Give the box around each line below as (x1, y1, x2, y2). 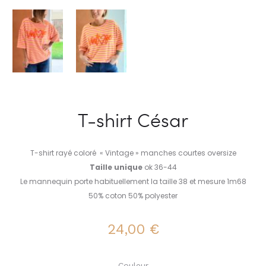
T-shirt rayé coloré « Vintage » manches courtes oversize (30, 148, 236, 159)
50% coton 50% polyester (88, 191, 178, 201)
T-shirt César (78, 107, 188, 133)
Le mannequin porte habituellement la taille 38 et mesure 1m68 (20, 176, 246, 187)
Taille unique (89, 162, 142, 173)
